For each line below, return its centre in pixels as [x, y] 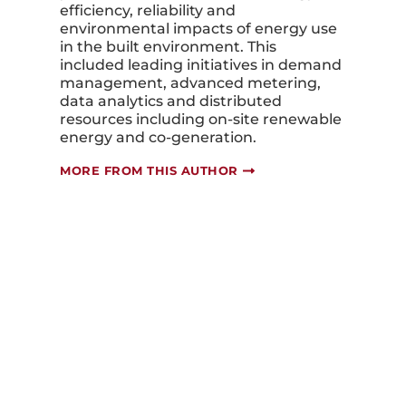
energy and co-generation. [158, 138]
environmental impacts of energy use [198, 29]
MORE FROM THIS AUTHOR [149, 171]
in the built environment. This [168, 47]
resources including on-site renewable [201, 120]
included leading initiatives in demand [201, 65]
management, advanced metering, [190, 83]
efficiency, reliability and [148, 11]
